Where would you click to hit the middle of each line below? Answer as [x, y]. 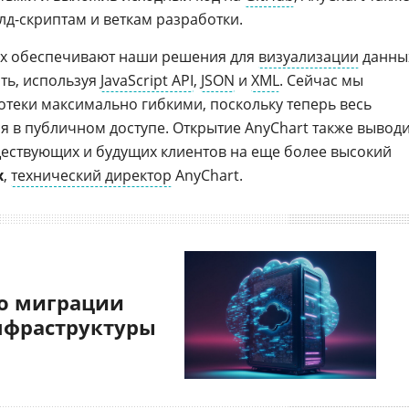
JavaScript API [147, 80]
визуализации [309, 57]
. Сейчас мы [321, 80]
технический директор [91, 175]
